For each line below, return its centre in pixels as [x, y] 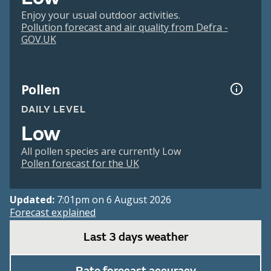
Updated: [33, 200]
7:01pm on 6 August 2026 [114, 200]
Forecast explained [53, 213]
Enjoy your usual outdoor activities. [100, 15]
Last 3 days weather [135, 237]
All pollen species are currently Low [101, 152]
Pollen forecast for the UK [80, 164]
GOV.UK [38, 40]
